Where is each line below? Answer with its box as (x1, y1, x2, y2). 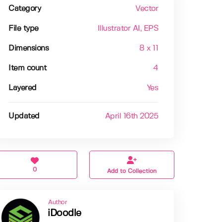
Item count (8, 64, 47, 72)
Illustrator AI (97, 25, 140, 33)
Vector (135, 5, 159, 13)
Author (48, 199, 67, 206)
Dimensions (8, 45, 49, 53)
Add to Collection (107, 168, 157, 174)
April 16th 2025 (105, 112, 159, 120)
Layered (8, 84, 37, 92)
